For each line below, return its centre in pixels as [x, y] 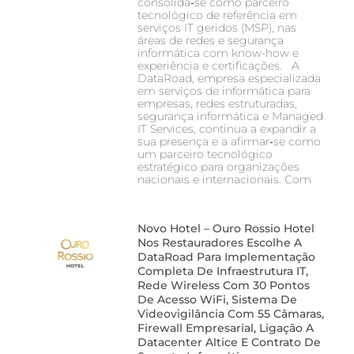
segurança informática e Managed [230, 116]
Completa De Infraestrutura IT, [222, 271]
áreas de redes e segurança [210, 40]
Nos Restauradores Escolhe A [219, 242]
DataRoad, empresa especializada [229, 78]
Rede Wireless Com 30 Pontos [223, 285]
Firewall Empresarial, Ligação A [225, 328]
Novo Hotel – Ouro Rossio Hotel [226, 228]
